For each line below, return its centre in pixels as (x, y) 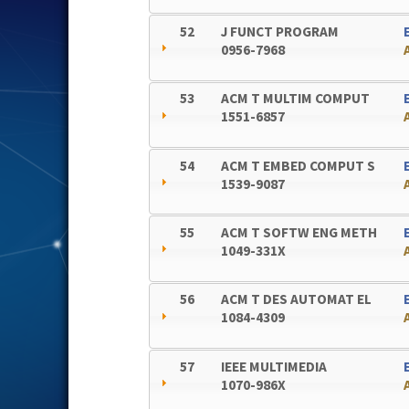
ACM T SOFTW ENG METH (299, 232)
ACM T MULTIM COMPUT (296, 99)
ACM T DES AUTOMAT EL (297, 299)
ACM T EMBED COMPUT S (299, 165)
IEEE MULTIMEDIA (274, 366)
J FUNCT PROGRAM (280, 31)
